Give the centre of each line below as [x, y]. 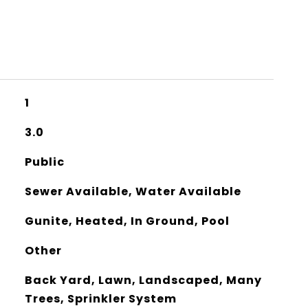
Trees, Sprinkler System [100, 299]
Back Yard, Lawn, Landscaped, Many [143, 280]
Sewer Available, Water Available [133, 191]
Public [44, 162]
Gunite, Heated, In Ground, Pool [127, 221]
